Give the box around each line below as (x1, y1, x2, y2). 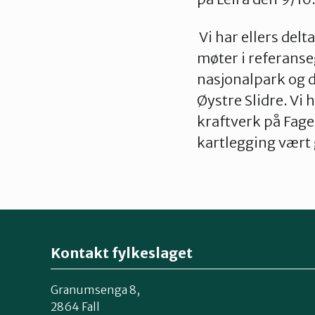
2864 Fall (51, 299, 100, 314)
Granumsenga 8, (51, 282, 140, 297)
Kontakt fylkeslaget (51, 244, 193, 262)
